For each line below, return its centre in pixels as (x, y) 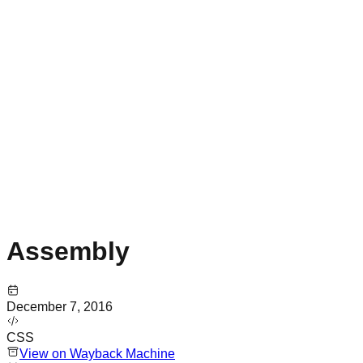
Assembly (68, 251)
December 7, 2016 (60, 307)
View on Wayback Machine (97, 354)
